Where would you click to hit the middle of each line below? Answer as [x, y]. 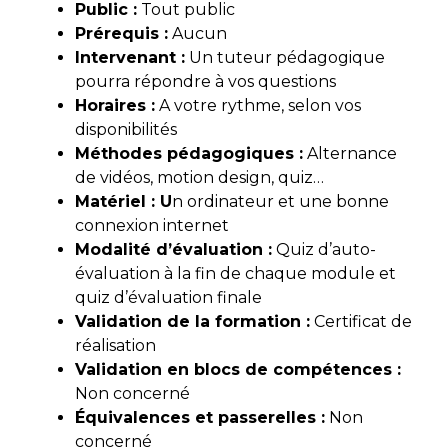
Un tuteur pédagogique [285, 58]
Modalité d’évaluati [158, 250]
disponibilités [126, 130]
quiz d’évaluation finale [168, 298]
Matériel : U [123, 202]
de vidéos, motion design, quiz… [199, 178]
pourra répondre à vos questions [205, 82]
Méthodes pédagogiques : [189, 154]
